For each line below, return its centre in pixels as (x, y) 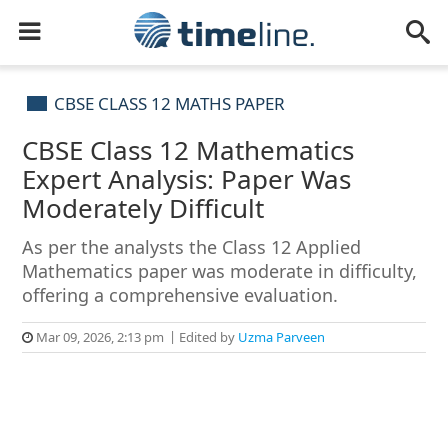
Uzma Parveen (282, 337)
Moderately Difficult (143, 208)
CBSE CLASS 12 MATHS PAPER (170, 103)
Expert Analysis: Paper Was (187, 179)
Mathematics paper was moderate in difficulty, (220, 271)
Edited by (207, 337)
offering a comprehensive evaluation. (180, 295)
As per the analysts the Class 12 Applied (192, 247)
